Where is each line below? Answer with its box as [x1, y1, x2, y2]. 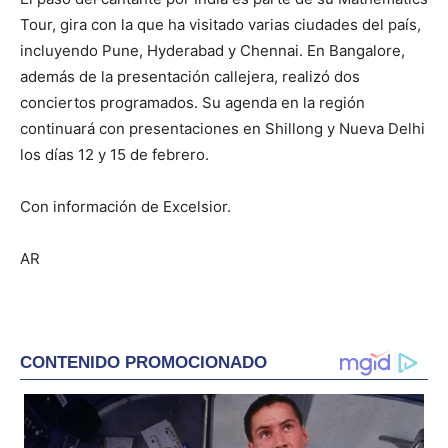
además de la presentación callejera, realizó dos [20, 67, 360, 87]
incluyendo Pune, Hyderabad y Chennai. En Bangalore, [20, 41, 405, 61]
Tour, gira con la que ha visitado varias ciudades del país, [20, 15, 421, 35]
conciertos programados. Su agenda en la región [20, 93, 365, 113]
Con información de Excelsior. [20, 197, 235, 217]
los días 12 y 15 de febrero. [20, 145, 209, 165]
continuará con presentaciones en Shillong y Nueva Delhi [20, 119, 425, 139]
